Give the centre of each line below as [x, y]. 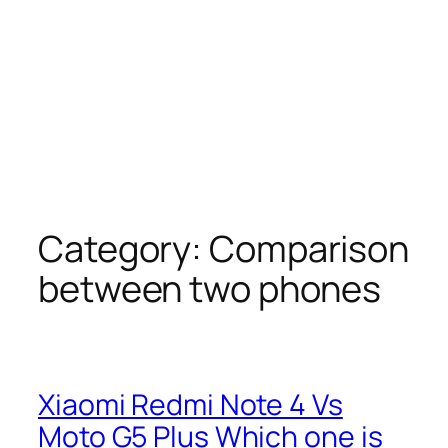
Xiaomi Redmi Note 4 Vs [190, 404]
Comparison [309, 249]
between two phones [210, 289]
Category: [123, 249]
